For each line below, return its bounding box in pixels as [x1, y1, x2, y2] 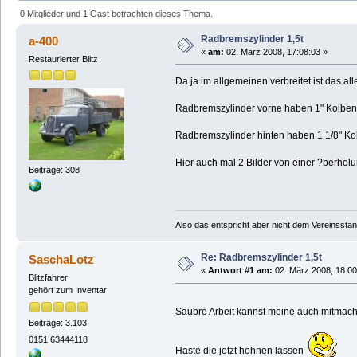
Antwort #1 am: [207, 265, 273, 276]
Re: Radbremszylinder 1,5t [200, 252, 322, 264]
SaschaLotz [29, 253, 95, 267]
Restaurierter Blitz [28, 53, 98, 64]
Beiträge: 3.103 [28, 317, 87, 328]
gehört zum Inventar [28, 285, 107, 296]
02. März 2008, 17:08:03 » [223, 46, 328, 57]
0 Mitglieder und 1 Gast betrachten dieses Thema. [20, 8, 214, 18]
